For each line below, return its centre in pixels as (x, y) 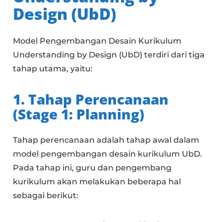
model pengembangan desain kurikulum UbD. (108, 154)
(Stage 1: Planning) (79, 114)
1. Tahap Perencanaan (91, 99)
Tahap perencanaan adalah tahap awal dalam (106, 140)
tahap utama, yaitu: (53, 68)
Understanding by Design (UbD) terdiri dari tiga (109, 55)
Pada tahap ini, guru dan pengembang (92, 167)
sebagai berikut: (46, 195)
